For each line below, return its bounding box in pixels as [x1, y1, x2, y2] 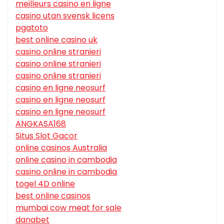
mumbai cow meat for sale [15, 202, 121, 214]
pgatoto [15, 22, 48, 34]
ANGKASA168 [15, 118, 66, 130]
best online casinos [15, 190, 90, 202]
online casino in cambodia [15, 154, 117, 166]
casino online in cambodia [15, 166, 117, 178]
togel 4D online [15, 178, 75, 190]
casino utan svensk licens [15, 10, 114, 22]
